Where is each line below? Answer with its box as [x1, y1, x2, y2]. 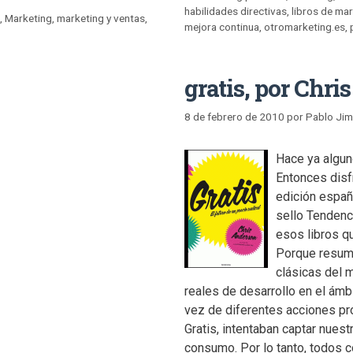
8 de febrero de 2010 [184, 110, 284, 123]
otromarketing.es [264, 20, 345, 33]
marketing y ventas [57, 11, 146, 24]
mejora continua [184, 20, 259, 33]
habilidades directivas [184, 4, 287, 17]
